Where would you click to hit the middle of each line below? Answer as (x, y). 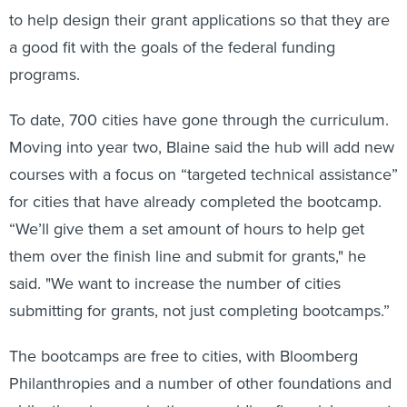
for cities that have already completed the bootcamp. (195, 201)
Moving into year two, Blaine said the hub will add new (202, 146)
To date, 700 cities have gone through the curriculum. (199, 119)
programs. (45, 74)
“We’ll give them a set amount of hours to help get (187, 228)
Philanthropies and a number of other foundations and (200, 382)
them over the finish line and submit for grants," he (188, 255)
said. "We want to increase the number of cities (175, 283)
